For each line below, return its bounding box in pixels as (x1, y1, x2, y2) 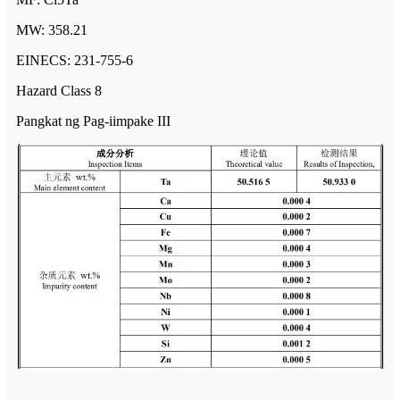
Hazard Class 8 (16, 82, 102, 98)
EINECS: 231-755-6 (16, 52, 133, 68)
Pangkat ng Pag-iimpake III (16, 112, 171, 129)
